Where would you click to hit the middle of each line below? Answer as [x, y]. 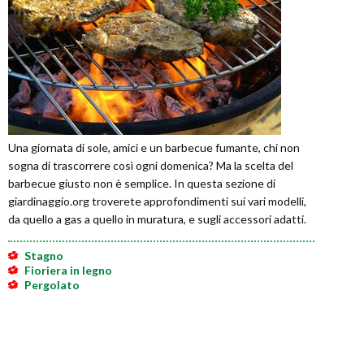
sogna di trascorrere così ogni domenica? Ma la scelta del [151, 166]
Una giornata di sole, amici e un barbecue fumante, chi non [154, 148]
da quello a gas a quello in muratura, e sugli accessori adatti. [157, 219]
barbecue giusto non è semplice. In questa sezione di [142, 184]
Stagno [44, 256]
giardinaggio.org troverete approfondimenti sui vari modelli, [157, 201]
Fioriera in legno [68, 271]
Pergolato [52, 285]
